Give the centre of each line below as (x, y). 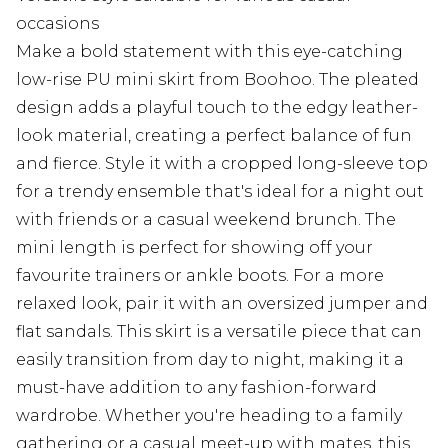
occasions (57, 24)
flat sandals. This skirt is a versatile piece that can (219, 332)
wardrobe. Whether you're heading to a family (209, 416)
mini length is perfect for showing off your (194, 248)
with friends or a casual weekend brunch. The (206, 220)
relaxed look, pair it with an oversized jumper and (222, 304)
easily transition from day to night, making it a (210, 360)
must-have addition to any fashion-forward (196, 388)
